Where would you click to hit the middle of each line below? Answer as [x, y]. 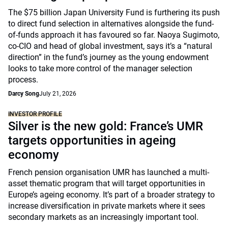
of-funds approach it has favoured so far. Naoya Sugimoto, [114, 35]
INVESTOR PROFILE [35, 114]
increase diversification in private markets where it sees [107, 206]
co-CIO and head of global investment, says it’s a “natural [110, 46]
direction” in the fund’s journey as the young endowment [108, 57]
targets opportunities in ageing [92, 140]
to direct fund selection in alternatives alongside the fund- [111, 24]
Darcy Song [24, 94]
